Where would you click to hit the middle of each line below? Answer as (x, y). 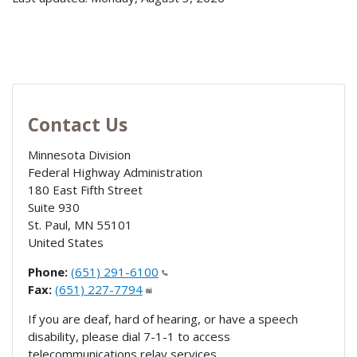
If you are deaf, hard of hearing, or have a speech (163, 318)
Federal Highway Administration (115, 172)
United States (65, 242)
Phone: (47, 271)
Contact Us (77, 124)
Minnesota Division (79, 154)
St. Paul (47, 224)
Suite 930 (53, 207)
